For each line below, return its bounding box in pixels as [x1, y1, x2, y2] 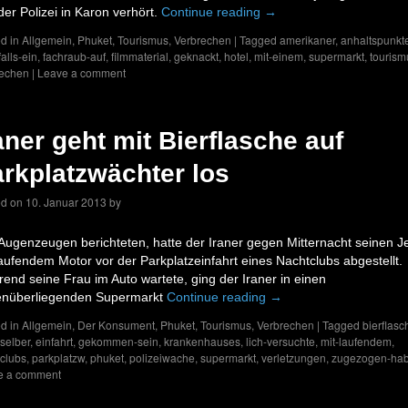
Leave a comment [37, 65, 126, 80]
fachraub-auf [43, 48, 106, 64]
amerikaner [280, 32, 335, 47]
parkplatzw [32, 350, 85, 365]
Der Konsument [77, 317, 155, 332]
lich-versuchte [246, 333, 315, 349]
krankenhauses [164, 333, 240, 349]
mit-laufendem [321, 333, 392, 349]
